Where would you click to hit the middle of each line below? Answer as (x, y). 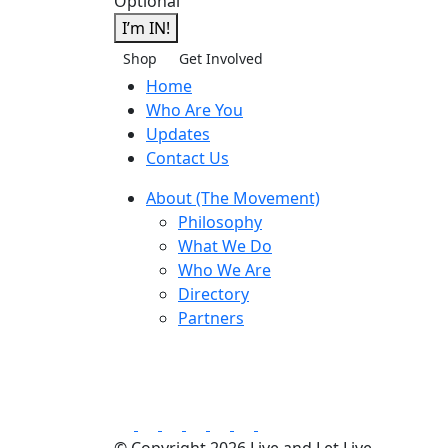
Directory (213, 294)
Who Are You (194, 110)
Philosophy (220, 222)
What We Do (225, 246)
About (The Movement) (233, 198)
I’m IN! (146, 28)
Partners (211, 318)
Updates (178, 134)
